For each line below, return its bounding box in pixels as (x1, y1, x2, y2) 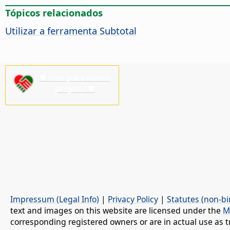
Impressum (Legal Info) (10, 193, 99, 205)
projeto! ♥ (54, 83, 95, 94)
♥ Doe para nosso (39, 71, 110, 83)
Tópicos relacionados (5, 6, 103, 20)
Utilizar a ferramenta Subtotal (5, 24, 137, 37)
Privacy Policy (108, 193, 158, 205)
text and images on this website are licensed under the (10, 204, 223, 216)
